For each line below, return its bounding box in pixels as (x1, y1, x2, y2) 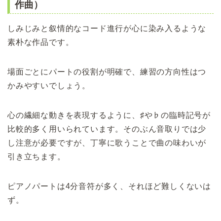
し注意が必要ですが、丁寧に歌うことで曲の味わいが (7, 139, 207, 147)
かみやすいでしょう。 (7, 81, 91, 90)
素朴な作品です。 (7, 38, 74, 47)
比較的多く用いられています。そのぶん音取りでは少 (7, 125, 207, 134)
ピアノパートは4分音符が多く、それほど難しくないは (7, 182, 211, 191)
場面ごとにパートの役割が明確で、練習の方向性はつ (7, 68, 207, 76)
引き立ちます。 (7, 152, 66, 161)
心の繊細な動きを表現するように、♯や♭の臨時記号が (7, 111, 211, 120)
